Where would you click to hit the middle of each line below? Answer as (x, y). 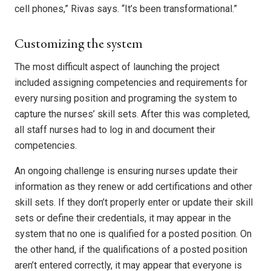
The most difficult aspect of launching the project (117, 67)
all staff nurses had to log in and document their (115, 130)
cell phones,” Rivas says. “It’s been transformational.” (126, 9)
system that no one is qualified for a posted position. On (133, 234)
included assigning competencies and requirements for (131, 83)
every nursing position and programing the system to (126, 99)
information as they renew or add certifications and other (133, 187)
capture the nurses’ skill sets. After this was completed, (132, 114)
